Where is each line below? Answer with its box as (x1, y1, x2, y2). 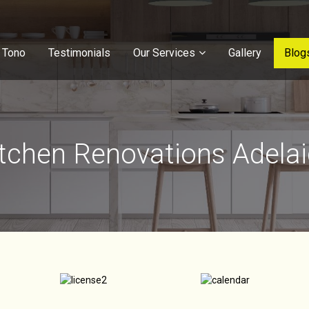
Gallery (228, 46, 261, 59)
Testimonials (48, 46, 110, 59)
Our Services (132, 46, 195, 59)
